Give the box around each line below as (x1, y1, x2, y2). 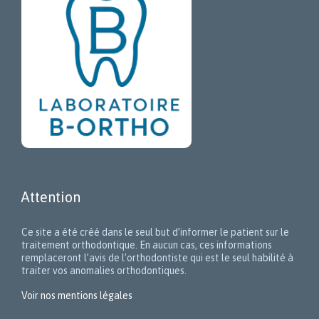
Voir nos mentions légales (21, 289, 132, 301)
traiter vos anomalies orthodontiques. (21, 264, 187, 276)
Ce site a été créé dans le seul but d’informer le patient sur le (21, 226, 289, 238)
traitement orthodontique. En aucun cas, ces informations (21, 239, 272, 251)
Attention (21, 188, 80, 205)
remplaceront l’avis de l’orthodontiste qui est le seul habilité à (21, 251, 293, 263)
